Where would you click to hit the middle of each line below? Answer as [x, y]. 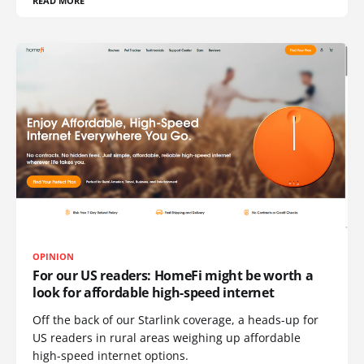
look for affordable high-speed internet [154, 293]
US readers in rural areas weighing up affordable [167, 338]
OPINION [54, 257]
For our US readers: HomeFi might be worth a [173, 276]
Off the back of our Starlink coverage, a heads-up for [175, 320]
